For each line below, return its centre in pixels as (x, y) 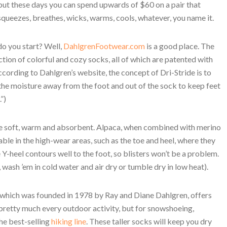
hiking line (68, 221)
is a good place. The (180, 46)
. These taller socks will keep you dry (149, 221)
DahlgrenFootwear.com (104, 46)
